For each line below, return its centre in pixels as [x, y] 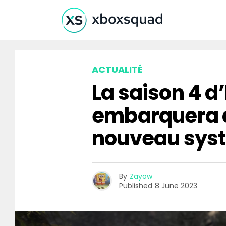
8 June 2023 [176, 185]
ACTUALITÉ [117, 69]
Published [136, 185]
